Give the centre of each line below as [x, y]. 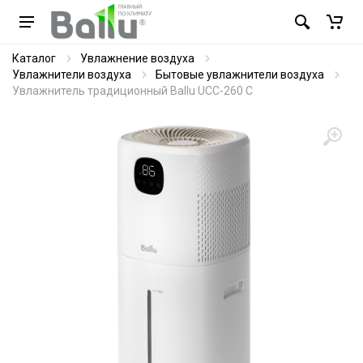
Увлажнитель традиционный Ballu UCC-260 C [132, 91]
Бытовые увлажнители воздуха [240, 75]
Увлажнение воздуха [137, 58]
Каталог [34, 58]
